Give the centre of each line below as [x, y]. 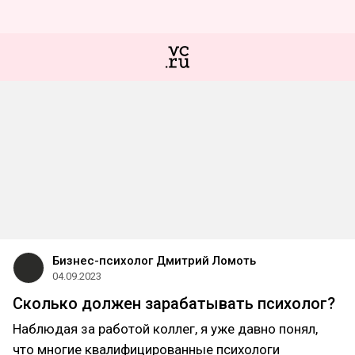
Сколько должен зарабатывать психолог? [174, 303]
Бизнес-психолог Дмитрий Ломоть [154, 261]
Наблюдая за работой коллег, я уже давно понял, [165, 329]
